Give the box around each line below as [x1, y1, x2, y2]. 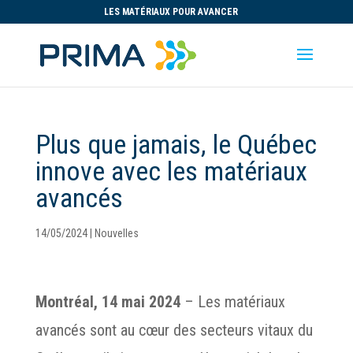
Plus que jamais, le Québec [35, 128, 317, 160]
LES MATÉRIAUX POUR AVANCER [104, 6, 239, 17]
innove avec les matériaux [35, 155, 307, 187]
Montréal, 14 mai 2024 [35, 292, 180, 311]
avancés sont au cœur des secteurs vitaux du [35, 321, 313, 340]
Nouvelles [94, 227, 139, 240]
